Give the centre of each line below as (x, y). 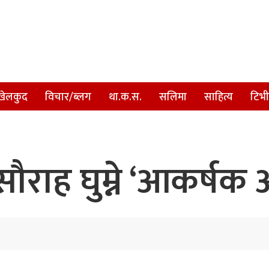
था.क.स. (125, 97)
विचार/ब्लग (68, 97)
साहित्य (219, 97)
